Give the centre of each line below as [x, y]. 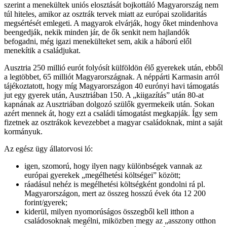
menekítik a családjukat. [42, 50]
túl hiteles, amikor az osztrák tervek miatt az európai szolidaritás [105, 14]
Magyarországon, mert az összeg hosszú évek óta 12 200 [115, 193]
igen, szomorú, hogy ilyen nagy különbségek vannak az [113, 166]
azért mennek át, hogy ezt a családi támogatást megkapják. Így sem [111, 113]
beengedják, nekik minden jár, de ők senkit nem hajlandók [97, 32]
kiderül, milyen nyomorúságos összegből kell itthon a [109, 211]
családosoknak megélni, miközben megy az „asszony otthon [120, 220]
